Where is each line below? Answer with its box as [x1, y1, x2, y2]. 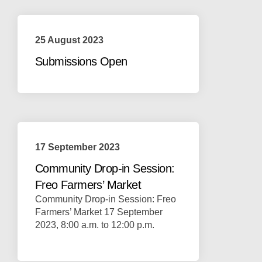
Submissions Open [35, 55, 127, 68]
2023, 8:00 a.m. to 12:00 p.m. [35, 220, 154, 230]
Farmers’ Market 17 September [35, 207, 163, 218]
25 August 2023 [35, 35, 104, 46]
